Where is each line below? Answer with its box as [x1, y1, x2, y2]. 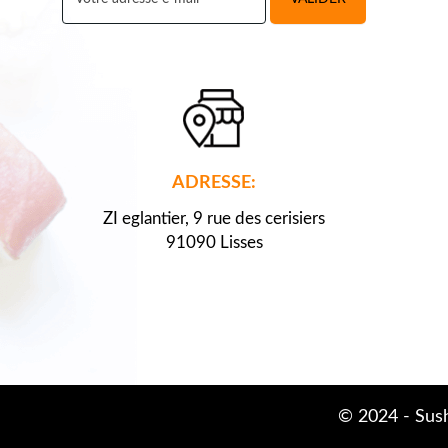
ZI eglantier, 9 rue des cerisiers [103, 210, 325, 228]
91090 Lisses [165, 234, 263, 252]
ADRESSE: [172, 174, 256, 193]
